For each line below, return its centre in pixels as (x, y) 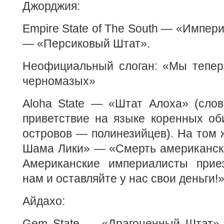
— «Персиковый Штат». (86, 43)
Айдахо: (44, 201)
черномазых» (59, 81)
